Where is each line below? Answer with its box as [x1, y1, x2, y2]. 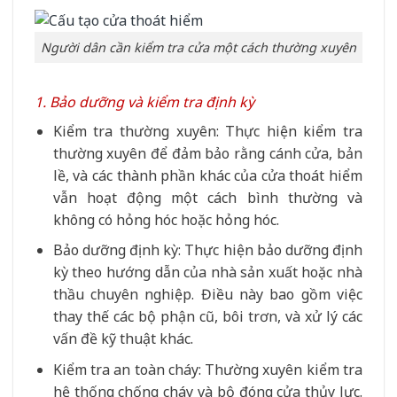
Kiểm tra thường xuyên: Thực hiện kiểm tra [52, 121, 362, 141]
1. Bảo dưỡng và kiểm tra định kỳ [35, 91, 254, 112]
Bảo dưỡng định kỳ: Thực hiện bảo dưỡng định [52, 240, 362, 261]
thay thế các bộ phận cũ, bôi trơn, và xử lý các [52, 307, 362, 327]
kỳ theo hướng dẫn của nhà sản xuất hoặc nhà [52, 262, 362, 283]
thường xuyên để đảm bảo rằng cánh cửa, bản [52, 143, 362, 163]
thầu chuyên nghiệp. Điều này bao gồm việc [52, 284, 362, 305]
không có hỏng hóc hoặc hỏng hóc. [52, 209, 279, 230]
